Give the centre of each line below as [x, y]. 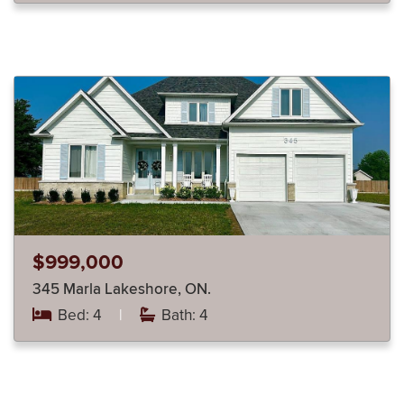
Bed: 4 [80, 315]
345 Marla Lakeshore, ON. [158, 289]
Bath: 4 [183, 315]
